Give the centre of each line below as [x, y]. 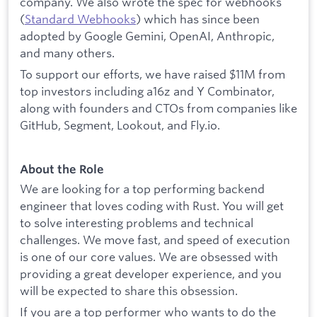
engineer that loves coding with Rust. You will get [152, 206]
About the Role [62, 169]
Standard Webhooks [80, 18]
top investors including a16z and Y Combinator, [147, 91]
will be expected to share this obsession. [129, 291]
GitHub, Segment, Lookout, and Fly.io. [120, 125]
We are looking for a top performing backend [142, 189]
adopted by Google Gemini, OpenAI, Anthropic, [147, 35]
